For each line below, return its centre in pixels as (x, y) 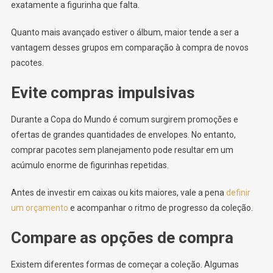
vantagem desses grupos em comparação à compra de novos (129, 47)
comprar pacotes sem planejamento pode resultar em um (122, 150)
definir (238, 192)
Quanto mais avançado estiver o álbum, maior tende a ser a (125, 32)
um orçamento (39, 207)
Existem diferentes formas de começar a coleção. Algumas (125, 264)
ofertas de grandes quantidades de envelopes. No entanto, (123, 134)
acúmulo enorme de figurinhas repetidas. (90, 165)
